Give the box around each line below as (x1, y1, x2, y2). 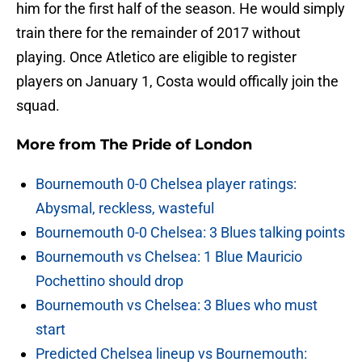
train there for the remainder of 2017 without (16, 24, 301, 42)
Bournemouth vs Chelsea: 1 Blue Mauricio (36, 248, 302, 266)
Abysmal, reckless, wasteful (36, 200, 214, 217)
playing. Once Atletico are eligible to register (16, 48, 297, 66)
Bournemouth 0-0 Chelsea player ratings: (36, 175, 297, 193)
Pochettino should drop (36, 272, 183, 290)
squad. (16, 97, 60, 115)
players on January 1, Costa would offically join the (16, 73, 339, 90)
